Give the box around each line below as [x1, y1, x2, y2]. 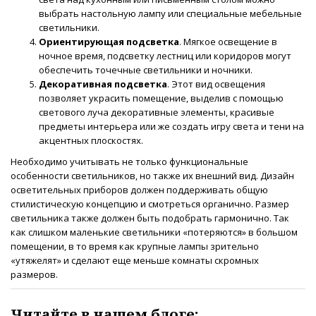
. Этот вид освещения [167, 78, 265, 91]
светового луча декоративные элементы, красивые [39, 106, 274, 119]
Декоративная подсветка [39, 78, 167, 91]
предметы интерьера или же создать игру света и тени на [39, 120, 304, 133]
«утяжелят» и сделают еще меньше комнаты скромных [11, 254, 259, 267]
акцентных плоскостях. [39, 134, 143, 147]
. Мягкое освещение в [179, 35, 277, 49]
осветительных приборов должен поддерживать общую [11, 183, 268, 197]
